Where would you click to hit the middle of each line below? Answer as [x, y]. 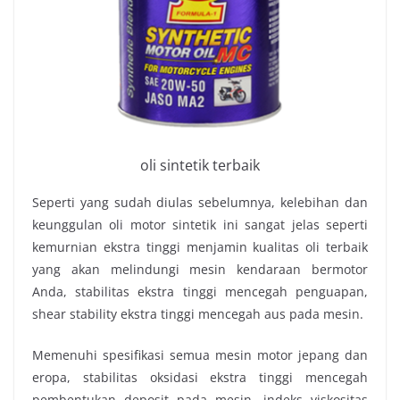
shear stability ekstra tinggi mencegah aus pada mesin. [198, 313]
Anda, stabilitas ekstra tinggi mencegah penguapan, [200, 291]
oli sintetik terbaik [200, 165]
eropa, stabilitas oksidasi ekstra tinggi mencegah [200, 377]
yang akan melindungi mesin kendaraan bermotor [200, 269]
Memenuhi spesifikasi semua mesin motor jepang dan [200, 354]
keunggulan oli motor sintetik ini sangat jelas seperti [200, 224]
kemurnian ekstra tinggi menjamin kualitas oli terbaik [200, 246]
